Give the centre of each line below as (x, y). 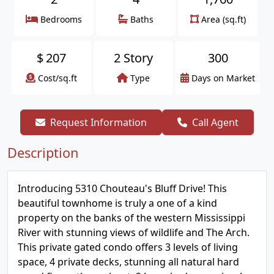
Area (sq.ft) (223, 19)
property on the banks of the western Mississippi (131, 218)
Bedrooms (61, 19)
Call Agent (215, 122)
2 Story (133, 58)
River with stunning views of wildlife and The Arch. (134, 232)
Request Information (98, 122)
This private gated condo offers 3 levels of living (128, 247)
